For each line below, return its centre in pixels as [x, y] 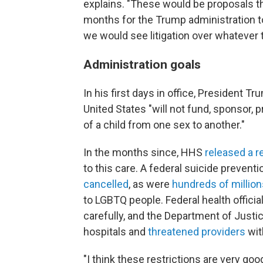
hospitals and [116, 232]
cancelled [106, 184]
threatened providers [197, 232]
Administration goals [142, 64]
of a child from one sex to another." [164, 125]
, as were [150, 184]
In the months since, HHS [144, 152]
